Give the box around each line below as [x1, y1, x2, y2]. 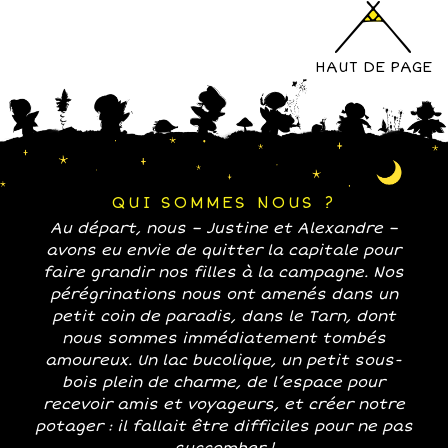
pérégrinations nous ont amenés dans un [49, 285, 398, 304]
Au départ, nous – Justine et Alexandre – [49, 219, 398, 238]
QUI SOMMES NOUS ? [111, 193, 337, 214]
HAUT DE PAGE [314, 58, 432, 77]
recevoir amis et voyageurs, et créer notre [42, 395, 405, 414]
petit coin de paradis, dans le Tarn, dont [51, 307, 396, 326]
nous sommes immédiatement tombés [61, 329, 386, 348]
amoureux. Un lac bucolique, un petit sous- [45, 351, 403, 370]
